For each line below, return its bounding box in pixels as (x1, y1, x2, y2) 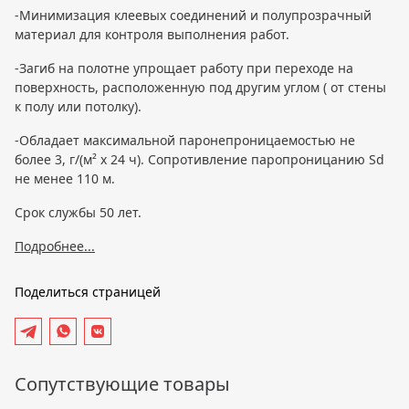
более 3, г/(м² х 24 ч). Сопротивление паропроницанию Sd (15, 150, 384, 168)
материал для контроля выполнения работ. (15, 25, 289, 43)
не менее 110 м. (15, 169, 115, 187)
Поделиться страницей (15, 282, 161, 300)
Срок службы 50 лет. (15, 203, 142, 221)
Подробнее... (15, 236, 95, 255)
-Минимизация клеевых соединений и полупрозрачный (15, 5, 372, 24)
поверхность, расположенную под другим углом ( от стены (15, 78, 386, 96)
